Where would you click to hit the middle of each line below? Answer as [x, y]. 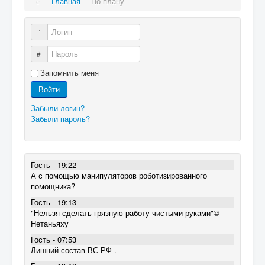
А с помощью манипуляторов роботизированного [119, 175]
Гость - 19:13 [54, 202]
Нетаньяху [50, 223]
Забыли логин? [58, 108]
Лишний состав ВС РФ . [74, 250]
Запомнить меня [70, 72]
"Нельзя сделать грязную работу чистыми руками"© [125, 212]
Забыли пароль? [60, 118]
